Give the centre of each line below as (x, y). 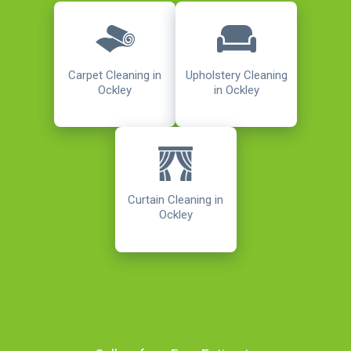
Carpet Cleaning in (115, 75)
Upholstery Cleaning (236, 76)
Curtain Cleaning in (175, 200)
